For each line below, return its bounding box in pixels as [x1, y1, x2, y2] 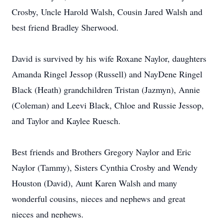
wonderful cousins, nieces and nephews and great [12, 193, 185, 204]
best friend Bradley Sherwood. [12, 21, 119, 33]
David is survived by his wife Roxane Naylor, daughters [12, 53, 206, 64]
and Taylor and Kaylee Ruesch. [12, 115, 121, 127]
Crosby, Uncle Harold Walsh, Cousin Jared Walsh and [12, 6, 202, 18]
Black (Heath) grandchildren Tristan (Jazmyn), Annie [12, 84, 200, 95]
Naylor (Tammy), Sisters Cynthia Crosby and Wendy [12, 162, 198, 173]
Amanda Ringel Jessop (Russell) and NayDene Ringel [12, 68, 202, 80]
